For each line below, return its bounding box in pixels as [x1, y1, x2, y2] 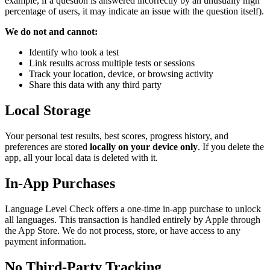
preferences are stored [5, 142, 90, 152]
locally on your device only [90, 142, 198, 152]
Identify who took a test [29, 47, 119, 58]
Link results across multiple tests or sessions [29, 58, 195, 69]
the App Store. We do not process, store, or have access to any [5, 225, 240, 236]
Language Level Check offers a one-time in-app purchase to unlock [5, 204, 261, 215]
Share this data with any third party [29, 80, 162, 90]
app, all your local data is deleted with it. [5, 152, 158, 163]
